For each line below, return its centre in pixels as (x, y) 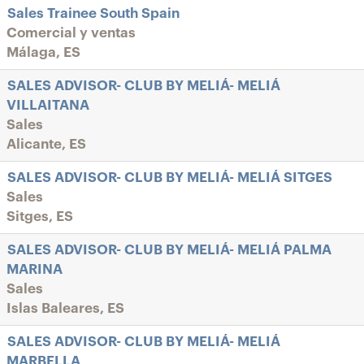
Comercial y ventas (71, 33)
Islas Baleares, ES (65, 308)
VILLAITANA (48, 105)
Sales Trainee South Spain (93, 13)
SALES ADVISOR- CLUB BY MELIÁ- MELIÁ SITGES (170, 178)
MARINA (35, 269)
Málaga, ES (43, 52)
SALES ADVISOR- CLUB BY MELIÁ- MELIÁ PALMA (169, 250)
